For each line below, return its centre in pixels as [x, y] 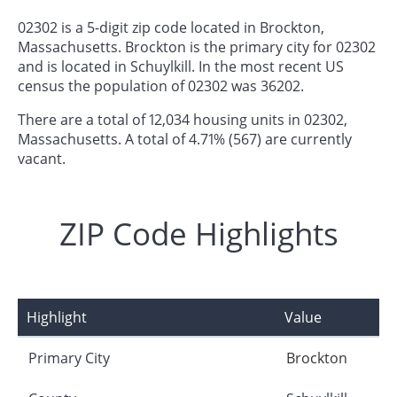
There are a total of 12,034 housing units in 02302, [183, 119]
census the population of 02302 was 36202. [161, 86]
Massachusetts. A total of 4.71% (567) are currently [185, 139]
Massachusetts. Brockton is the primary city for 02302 [197, 47]
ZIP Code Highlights [198, 233]
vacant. [42, 158]
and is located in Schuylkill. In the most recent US [181, 66]
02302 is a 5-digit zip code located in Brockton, [171, 27]
